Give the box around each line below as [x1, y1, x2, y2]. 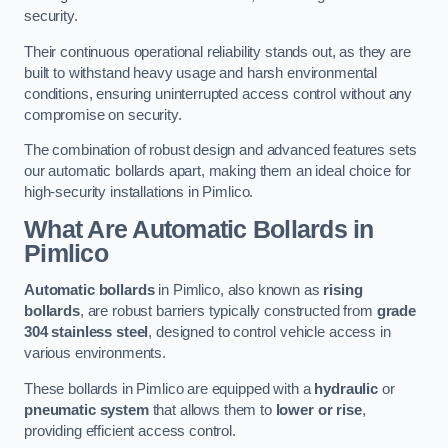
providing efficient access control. [24, 422, 236, 439]
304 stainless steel [24, 324, 149, 341]
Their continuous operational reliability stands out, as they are [24, 43, 411, 60]
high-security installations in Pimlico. [24, 184, 254, 201]
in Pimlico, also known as [154, 282, 324, 299]
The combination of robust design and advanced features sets [24, 142, 417, 159]
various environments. [24, 345, 166, 362]
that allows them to [148, 401, 276, 418]
